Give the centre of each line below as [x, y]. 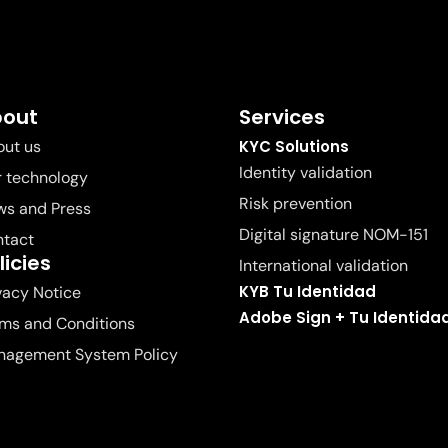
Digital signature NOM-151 [333, 234]
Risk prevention [295, 203]
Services [282, 117]
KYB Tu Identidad [307, 291]
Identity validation [305, 172]
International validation [323, 265]
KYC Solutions [294, 146]
